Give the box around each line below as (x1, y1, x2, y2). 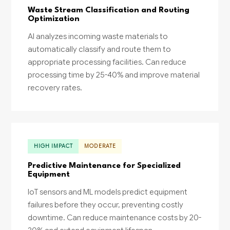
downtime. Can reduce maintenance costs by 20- (28, 212, 202, 222)
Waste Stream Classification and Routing (28, 6, 190, 15)
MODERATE (84, 143, 116, 150)
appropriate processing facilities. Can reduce (28, 57, 187, 67)
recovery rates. (28, 83, 83, 93)
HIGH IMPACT (33, 143, 73, 150)
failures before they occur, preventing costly (28, 199, 184, 209)
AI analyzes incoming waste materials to (28, 31, 168, 42)
